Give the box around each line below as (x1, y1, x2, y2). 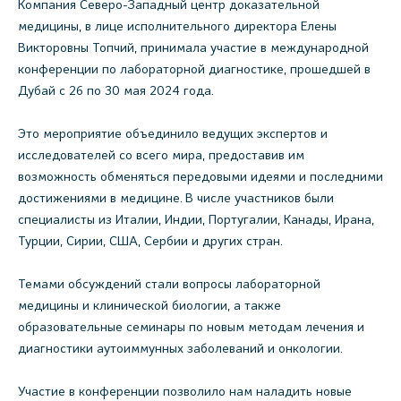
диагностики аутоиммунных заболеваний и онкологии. (18, 340, 343, 356)
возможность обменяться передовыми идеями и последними (18, 168, 383, 184)
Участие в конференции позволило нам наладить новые (18, 383, 352, 399)
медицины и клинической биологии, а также (18, 297, 281, 313)
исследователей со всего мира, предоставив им (18, 147, 304, 163)
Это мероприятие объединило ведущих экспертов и (18, 125, 328, 141)
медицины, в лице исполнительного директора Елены (18, 18, 337, 34)
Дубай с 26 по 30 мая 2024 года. (18, 82, 214, 98)
